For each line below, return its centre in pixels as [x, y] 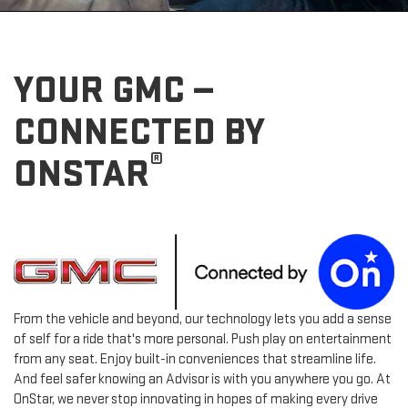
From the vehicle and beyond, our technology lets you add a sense [203, 320]
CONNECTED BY [139, 132]
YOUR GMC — [114, 90]
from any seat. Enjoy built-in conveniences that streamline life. [195, 360]
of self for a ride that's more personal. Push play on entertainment [203, 340]
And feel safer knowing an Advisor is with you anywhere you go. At [202, 380]
